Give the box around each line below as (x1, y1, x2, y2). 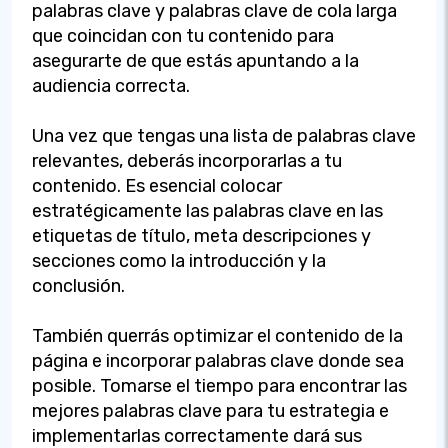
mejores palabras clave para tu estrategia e (32, 399, 389, 422)
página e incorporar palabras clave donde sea (32, 349, 404, 372)
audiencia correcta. (32, 74, 190, 97)
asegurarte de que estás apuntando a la (32, 49, 359, 72)
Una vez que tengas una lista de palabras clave (32, 124, 416, 147)
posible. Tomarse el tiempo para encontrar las (32, 374, 407, 397)
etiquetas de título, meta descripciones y (32, 224, 371, 247)
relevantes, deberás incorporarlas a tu (32, 149, 342, 172)
